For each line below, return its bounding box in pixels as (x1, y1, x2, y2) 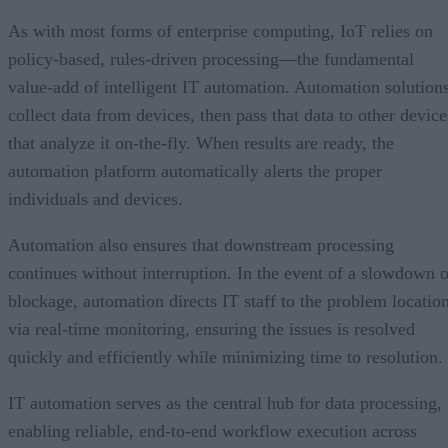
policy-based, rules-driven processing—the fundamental (8, 48, 414, 69)
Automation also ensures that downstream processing (8, 234, 394, 255)
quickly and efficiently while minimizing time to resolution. (8, 346, 443, 367)
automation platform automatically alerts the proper (8, 160, 382, 181)
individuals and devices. (8, 188, 183, 209)
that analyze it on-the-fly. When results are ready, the (8, 132, 394, 153)
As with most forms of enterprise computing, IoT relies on (8, 20, 433, 41)
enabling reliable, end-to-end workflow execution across (8, 420, 417, 441)
